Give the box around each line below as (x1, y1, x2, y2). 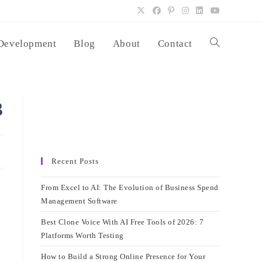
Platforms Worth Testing (41, 231, 124, 240)
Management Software (41, 196, 118, 205)
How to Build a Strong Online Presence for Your (41, 252, 205, 261)
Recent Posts (51, 157, 99, 166)
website (210, 82, 235, 91)
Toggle (210, 39, 233, 48)
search (210, 126, 230, 135)
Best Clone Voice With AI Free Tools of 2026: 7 (41, 218, 204, 226)
